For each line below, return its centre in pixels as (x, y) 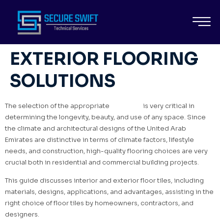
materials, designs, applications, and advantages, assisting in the (109, 192)
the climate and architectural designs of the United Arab (96, 128)
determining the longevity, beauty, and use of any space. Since (105, 117)
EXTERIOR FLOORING (104, 59)
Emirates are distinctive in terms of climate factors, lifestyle (99, 140)
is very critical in (169, 106)
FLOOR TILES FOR (86, 15)
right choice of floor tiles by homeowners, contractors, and (99, 203)
